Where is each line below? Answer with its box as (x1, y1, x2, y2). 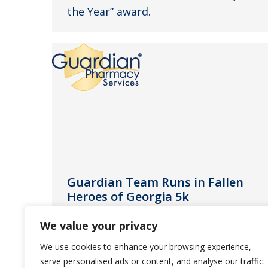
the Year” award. (67, 4, 151, 19)
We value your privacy (40, 218, 157, 233)
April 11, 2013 (100, 211, 157, 223)
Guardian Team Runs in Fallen (67, 173, 243, 190)
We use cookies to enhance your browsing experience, (40, 241, 251, 252)
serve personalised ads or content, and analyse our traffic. (40, 255, 265, 267)
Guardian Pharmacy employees (67, 232, 227, 246)
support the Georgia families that (67, 248, 242, 263)
